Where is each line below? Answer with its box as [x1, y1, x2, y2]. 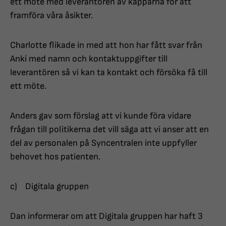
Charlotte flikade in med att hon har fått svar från [10, 40, 202, 51]
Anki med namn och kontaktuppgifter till [10, 53, 167, 65]
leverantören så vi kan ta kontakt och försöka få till [10, 67, 207, 78]
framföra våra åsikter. [10, 10, 93, 21]
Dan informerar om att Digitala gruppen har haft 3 [10, 211, 203, 222]
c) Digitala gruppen [10, 181, 89, 192]
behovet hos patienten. [10, 151, 100, 162]
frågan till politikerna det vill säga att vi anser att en [10, 124, 209, 135]
